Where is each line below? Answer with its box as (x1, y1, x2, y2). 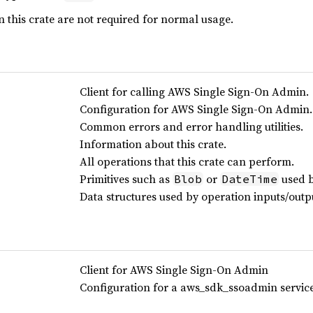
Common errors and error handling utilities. (79, 119, 303, 135)
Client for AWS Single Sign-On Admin (79, 262, 268, 278)
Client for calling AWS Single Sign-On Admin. (79, 84, 309, 100)
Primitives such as (79, 171, 173, 187)
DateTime (221, 172, 277, 187)
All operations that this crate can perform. (79, 154, 294, 170)
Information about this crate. (79, 136, 226, 152)
